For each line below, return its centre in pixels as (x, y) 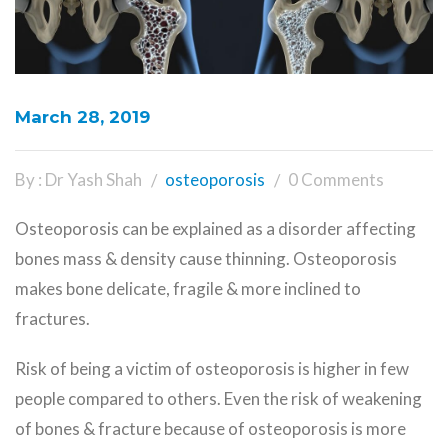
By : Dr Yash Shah (78, 179)
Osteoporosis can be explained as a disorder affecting (215, 228)
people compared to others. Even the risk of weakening (218, 398)
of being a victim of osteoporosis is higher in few (228, 368)
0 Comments (336, 179)
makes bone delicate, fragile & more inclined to (188, 288)
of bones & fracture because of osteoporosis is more (210, 428)
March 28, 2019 (82, 116)
